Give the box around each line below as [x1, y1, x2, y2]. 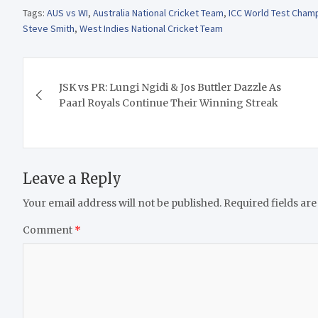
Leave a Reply [23, 169, 121, 187]
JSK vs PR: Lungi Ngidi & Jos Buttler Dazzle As [59, 80, 281, 94]
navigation [22, 85, 141, 114]
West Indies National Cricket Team [79, 21, 223, 35]
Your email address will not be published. [23, 196, 221, 209]
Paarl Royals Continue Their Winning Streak [59, 96, 278, 109]
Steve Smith [23, 21, 75, 35]
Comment [23, 223, 75, 236]
